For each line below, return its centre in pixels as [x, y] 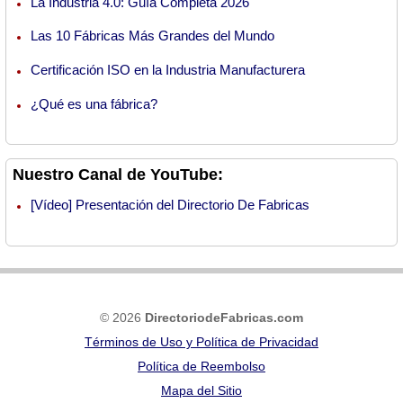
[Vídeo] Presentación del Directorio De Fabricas [170, 205]
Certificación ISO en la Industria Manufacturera [168, 70]
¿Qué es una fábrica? [94, 103]
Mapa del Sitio [201, 390]
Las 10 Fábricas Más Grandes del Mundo [152, 36]
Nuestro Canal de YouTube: [118, 175]
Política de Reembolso [201, 366]
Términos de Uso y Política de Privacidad [201, 341]
